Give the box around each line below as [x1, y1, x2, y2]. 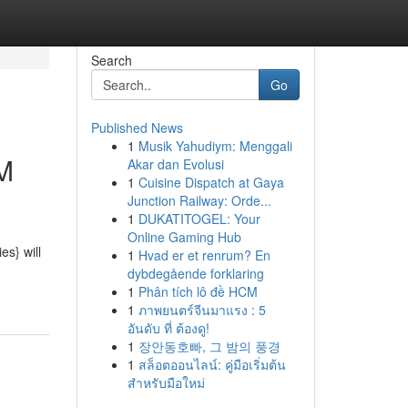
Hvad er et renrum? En [138, 246, 270, 264]
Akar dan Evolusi [127, 155, 224, 173]
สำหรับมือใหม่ [127, 373, 205, 392]
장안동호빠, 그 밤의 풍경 [138, 337, 280, 355]
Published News [90, 118, 183, 137]
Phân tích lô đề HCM [138, 282, 258, 301]
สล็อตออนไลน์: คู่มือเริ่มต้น [138, 355, 286, 373]
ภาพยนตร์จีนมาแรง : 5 [138, 301, 266, 319]
